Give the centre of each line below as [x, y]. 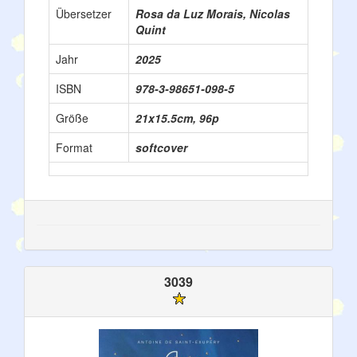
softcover [161, 147]
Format [74, 147]
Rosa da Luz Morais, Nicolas [213, 13]
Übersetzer [84, 13]
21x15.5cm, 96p [177, 118]
